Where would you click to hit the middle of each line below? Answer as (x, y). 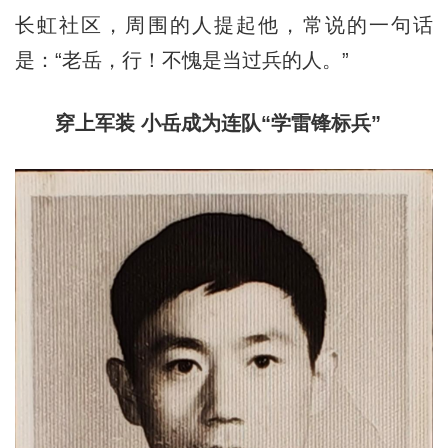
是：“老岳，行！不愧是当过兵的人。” (181, 59)
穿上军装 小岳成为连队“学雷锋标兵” (197, 122)
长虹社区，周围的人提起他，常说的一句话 (224, 24)
